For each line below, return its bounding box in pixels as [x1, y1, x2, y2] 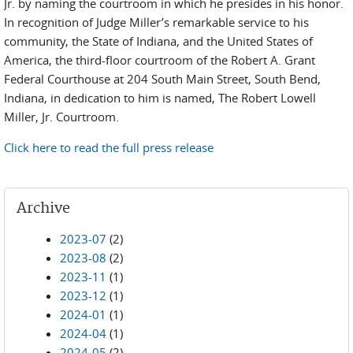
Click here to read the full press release [4, 139, 214, 155]
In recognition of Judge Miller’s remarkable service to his [4, 14, 309, 30]
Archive [17, 199, 70, 217]
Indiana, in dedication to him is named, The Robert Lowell [4, 90, 316, 106]
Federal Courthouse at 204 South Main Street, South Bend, [4, 71, 321, 87]
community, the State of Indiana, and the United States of [4, 33, 313, 49]
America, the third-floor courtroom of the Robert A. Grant [4, 52, 315, 68]
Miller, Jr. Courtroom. [4, 109, 119, 124]
